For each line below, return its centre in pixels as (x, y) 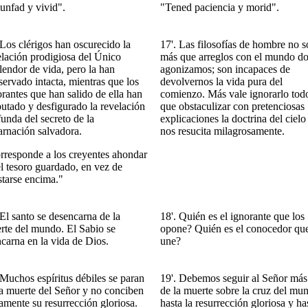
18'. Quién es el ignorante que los (232, 216)
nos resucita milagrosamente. (222, 131)
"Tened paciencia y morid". (220, 7)
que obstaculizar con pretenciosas (232, 106)
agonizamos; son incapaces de (225, 69)
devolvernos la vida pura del (221, 81)
